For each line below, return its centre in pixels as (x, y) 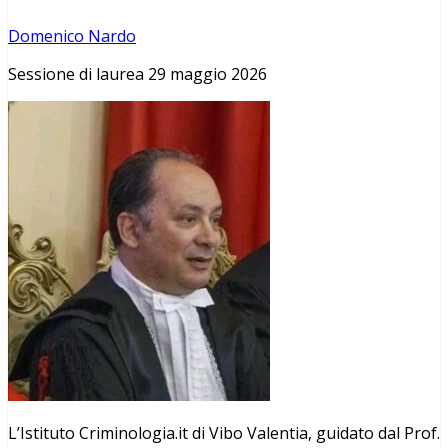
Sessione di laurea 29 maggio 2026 (137, 73)
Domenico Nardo (72, 35)
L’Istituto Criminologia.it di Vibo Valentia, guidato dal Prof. (224, 432)
